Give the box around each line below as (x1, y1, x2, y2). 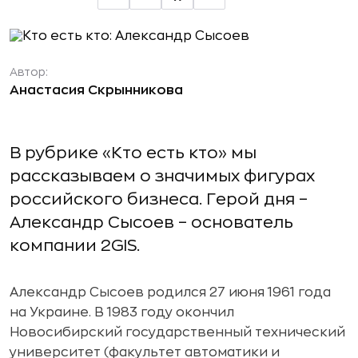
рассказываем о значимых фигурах (10, 168, 315, 185)
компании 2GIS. (10, 237, 140, 254)
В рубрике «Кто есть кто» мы (10, 145, 257, 161)
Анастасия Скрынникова (10, 84, 183, 97)
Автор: (10, 66, 48, 78)
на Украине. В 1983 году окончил (10, 306, 234, 319)
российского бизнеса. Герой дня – (10, 191, 308, 208)
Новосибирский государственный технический (10, 326, 345, 339)
